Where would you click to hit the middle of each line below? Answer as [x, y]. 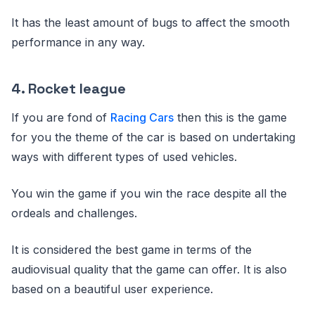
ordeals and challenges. [74, 213]
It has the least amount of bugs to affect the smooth [150, 22]
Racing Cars [142, 117]
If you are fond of [61, 117]
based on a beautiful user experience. [114, 289]
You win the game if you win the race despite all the [149, 193]
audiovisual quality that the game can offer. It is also [149, 269]
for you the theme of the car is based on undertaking [153, 137]
